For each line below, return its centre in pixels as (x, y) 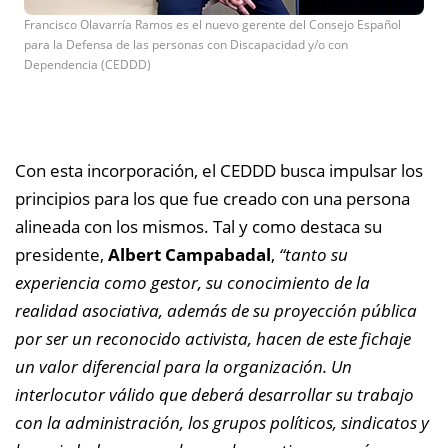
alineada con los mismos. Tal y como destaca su (198, 226)
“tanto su (313, 254)
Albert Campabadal (189, 254)
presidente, (61, 254)
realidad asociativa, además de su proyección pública (216, 310)
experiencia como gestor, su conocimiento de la (192, 282)
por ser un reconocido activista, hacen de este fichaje (213, 338)
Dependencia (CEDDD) (87, 64)
